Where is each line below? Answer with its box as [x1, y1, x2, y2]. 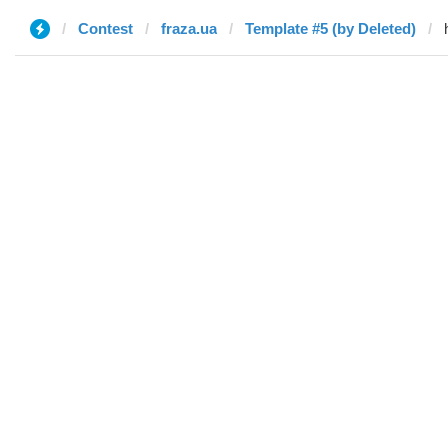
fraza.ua [161, 20, 217, 37]
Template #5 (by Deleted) [245, 20, 416, 37]
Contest [78, 20, 133, 37]
